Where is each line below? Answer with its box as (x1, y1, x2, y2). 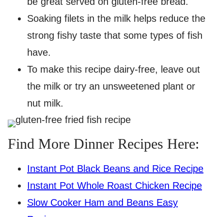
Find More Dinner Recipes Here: (8, 136, 199, 152)
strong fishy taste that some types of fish (27, 30, 202, 41)
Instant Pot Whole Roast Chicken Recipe (27, 180, 202, 191)
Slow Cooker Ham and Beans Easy (27, 197, 178, 208)
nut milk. (27, 98, 63, 108)
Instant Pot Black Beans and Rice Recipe (27, 163, 203, 174)
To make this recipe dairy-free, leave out (27, 64, 200, 75)
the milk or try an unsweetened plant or (27, 81, 195, 92)
